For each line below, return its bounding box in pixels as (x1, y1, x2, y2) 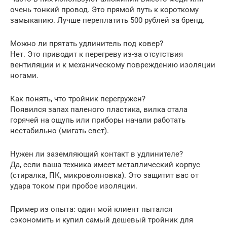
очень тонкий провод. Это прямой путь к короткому (10, 5, 199, 14)
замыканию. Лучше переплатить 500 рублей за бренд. (10, 15, 205, 25)
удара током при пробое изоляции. (10, 181, 137, 191)
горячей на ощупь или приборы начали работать (10, 115, 185, 125)
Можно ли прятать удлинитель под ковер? (10, 39, 163, 48)
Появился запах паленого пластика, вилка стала (10, 104, 187, 114)
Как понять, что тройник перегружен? (10, 94, 145, 103)
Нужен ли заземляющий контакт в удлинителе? (10, 149, 183, 159)
